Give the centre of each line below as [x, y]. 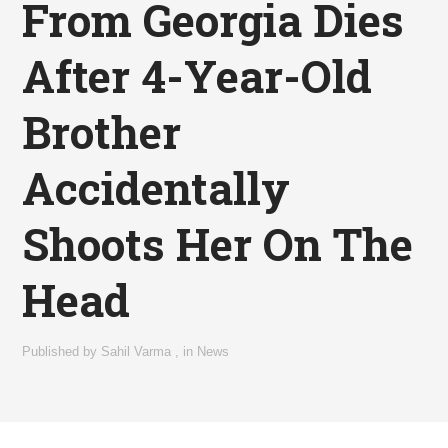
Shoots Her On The [218, 244]
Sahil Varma [136, 352]
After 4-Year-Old [197, 76]
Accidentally [156, 188]
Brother [102, 132]
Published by [62, 352]
